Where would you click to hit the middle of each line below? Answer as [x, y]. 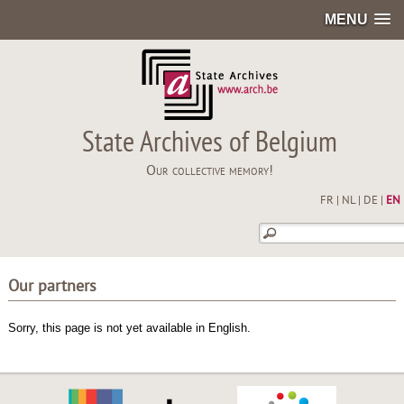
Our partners [52, 288]
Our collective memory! [210, 171]
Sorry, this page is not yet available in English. [129, 328]
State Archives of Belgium [210, 144]
